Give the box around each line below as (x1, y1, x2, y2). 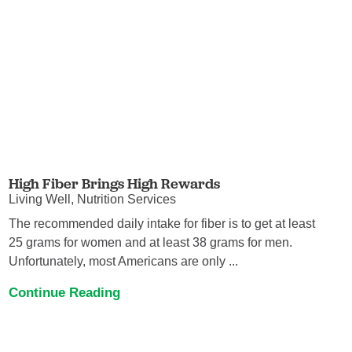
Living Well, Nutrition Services (9, 192, 177, 207)
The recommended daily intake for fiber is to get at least (9, 216, 316, 230)
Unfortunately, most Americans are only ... (9, 254, 239, 268)
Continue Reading (9, 284, 121, 301)
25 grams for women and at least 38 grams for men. (9, 235, 293, 249)
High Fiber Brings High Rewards (9, 174, 221, 192)
